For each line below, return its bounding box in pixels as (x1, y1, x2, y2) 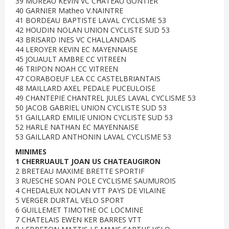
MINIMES (15, 147, 47, 156)
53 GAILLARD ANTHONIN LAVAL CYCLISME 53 (15, 132, 171, 142)
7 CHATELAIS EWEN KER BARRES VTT (15, 215, 142, 224)
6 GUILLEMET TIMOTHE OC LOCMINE (15, 205, 143, 215)
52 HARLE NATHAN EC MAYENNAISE (15, 122, 139, 132)
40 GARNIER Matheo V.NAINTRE (15, 6, 123, 15)
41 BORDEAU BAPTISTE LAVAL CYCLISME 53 (15, 15, 166, 25)
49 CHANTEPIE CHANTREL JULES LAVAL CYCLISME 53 (15, 93, 196, 103)
